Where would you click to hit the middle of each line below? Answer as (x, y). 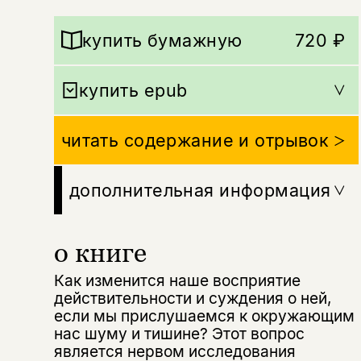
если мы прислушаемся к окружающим (204, 315)
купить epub (133, 90)
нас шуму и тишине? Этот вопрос (179, 333)
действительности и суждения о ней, (193, 298)
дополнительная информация (200, 190)
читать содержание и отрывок (195, 140)
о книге (100, 252)
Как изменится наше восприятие (177, 280)
